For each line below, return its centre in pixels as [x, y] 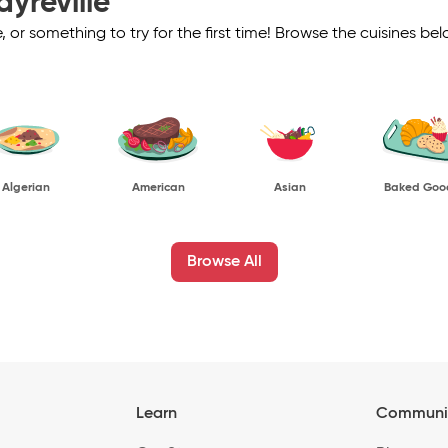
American [158, 187]
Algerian [26, 187]
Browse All [224, 261]
